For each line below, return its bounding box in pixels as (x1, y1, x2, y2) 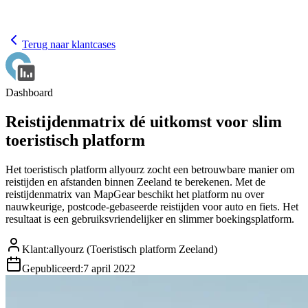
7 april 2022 (83, 262, 135, 274)
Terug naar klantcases (22, 38, 115, 51)
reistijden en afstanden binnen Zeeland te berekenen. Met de (5, 175, 265, 188)
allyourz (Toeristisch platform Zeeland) (49, 243, 217, 255)
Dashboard (5, 87, 53, 99)
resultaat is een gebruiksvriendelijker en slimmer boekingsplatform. (5, 212, 294, 225)
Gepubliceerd (22, 262, 80, 274)
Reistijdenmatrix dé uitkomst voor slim (5, 112, 282, 131)
